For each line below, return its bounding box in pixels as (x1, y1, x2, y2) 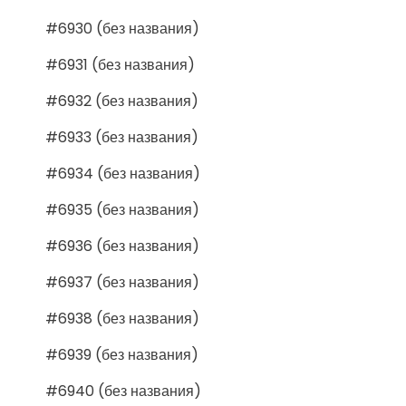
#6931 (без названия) (45, 53, 195, 75)
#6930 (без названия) (45, 17, 199, 39)
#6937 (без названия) (45, 271, 199, 293)
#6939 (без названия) (45, 343, 198, 365)
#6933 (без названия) (45, 126, 198, 148)
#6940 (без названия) (45, 380, 201, 401)
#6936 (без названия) (45, 235, 199, 256)
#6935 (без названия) (45, 198, 199, 220)
